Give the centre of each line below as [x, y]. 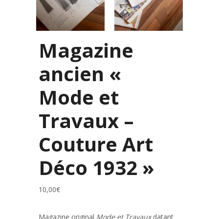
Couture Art [96, 144]
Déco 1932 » [97, 167]
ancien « [80, 74]
